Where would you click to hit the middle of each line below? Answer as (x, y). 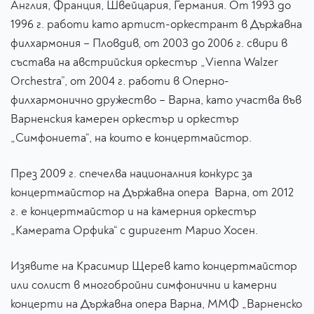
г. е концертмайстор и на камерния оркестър (134, 211)
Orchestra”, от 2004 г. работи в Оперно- (120, 81)
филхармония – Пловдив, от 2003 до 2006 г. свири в (149, 43)
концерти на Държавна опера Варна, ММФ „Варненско (156, 303)
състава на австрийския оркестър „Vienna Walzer (144, 62)
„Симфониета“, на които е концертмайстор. (131, 138)
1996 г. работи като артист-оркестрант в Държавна (156, 25)
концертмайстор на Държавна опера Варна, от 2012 (152, 192)
